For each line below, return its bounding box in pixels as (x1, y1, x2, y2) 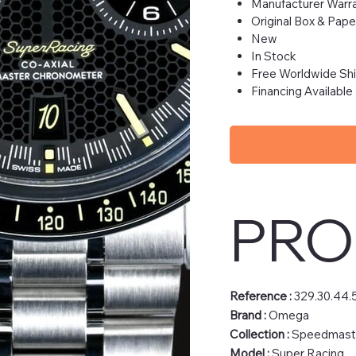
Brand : (229, 307, 269, 323)
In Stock (250, 48, 296, 64)
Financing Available (250, 83, 353, 99)
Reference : (229, 288, 294, 304)
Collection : (229, 326, 292, 342)
